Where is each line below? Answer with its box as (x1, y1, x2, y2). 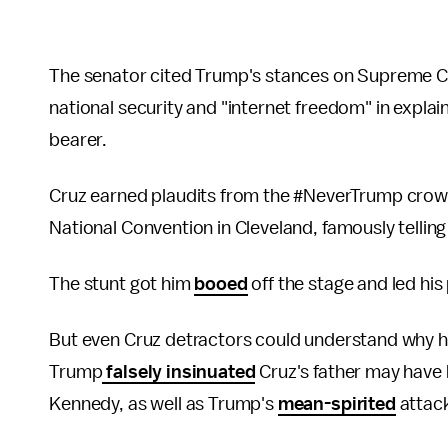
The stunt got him (49, 274, 195, 294)
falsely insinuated (102, 362, 256, 382)
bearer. (49, 130, 108, 150)
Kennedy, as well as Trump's (49, 394, 278, 414)
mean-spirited (277, 394, 396, 414)
